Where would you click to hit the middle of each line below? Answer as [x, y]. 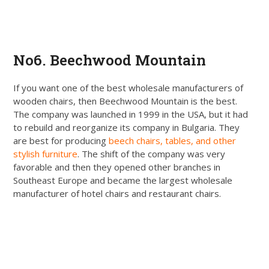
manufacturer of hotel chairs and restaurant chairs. [117, 193]
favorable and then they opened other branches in [117, 167]
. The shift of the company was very [152, 153]
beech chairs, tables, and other [173, 140]
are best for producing [61, 140]
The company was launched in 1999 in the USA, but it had [131, 114]
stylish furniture [46, 153]
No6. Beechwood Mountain [110, 60]
